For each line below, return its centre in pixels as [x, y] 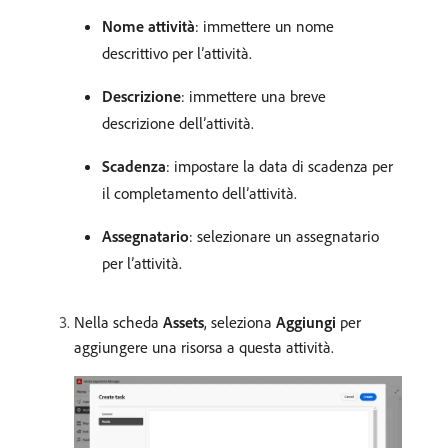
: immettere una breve [253, 95]
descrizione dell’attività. [178, 122]
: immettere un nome [264, 25]
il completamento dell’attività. [199, 192]
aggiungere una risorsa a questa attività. [204, 346]
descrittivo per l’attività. [177, 52]
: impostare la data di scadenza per [279, 165]
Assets [183, 321]
